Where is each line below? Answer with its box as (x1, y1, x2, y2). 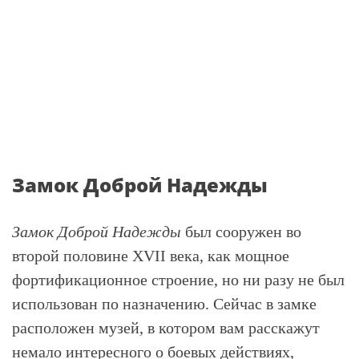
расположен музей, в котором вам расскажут (12, 319, 320, 337)
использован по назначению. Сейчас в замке (12, 295, 317, 313)
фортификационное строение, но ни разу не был (12, 271, 345, 288)
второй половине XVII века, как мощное (12, 247, 289, 264)
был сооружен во (181, 223, 301, 240)
